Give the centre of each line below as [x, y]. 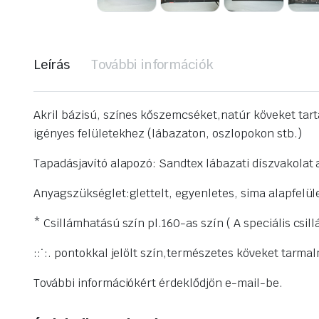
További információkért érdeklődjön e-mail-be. [158, 283]
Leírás [52, 65]
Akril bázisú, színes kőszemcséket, [127, 115]
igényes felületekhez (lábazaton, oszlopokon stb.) [168, 134]
